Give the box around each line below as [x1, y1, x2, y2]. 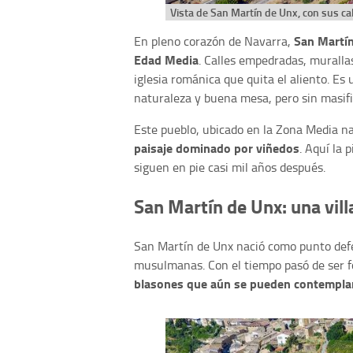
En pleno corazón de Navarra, [134, 32, 294, 50]
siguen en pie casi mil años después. [134, 158, 325, 176]
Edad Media [134, 50, 199, 69]
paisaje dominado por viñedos [134, 139, 299, 158]
